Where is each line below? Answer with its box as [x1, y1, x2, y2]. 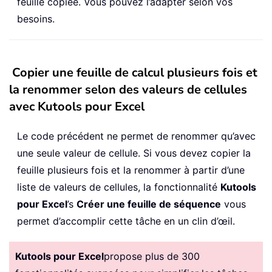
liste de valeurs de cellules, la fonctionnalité [17, 181, 220, 194]
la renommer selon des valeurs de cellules [9, 81, 247, 98]
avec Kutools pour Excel [9, 98, 144, 115]
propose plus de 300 [104, 250, 200, 263]
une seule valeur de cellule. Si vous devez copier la [17, 147, 251, 160]
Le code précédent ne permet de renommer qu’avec [17, 130, 256, 143]
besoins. [17, 13, 55, 25]
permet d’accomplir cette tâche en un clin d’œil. [17, 215, 235, 228]
